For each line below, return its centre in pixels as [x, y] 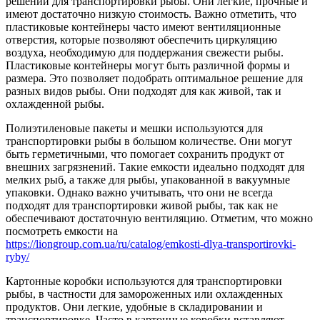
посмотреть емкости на [62, 231]
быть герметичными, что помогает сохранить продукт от [145, 154]
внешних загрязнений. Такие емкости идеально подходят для [155, 166]
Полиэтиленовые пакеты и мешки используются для [134, 128]
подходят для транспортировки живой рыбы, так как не [142, 205]
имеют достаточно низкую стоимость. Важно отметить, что [151, 14]
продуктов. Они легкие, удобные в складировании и [134, 306]
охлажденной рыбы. [55, 104]
